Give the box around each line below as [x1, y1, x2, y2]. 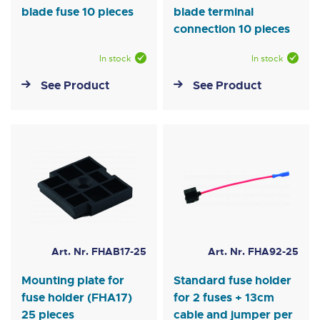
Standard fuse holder [174, 273, 292, 289]
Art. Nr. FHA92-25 [207, 245, 299, 259]
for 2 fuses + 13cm [174, 290, 275, 306]
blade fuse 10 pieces [21, 4, 134, 20]
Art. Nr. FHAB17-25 [51, 245, 146, 259]
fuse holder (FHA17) [21, 290, 132, 306]
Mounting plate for [21, 273, 124, 289]
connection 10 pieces [174, 21, 291, 37]
